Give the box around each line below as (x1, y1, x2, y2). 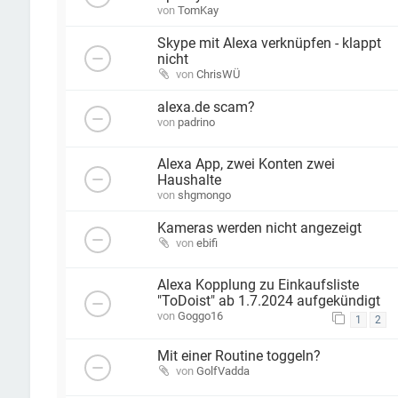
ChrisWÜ (195, 68, 240, 82)
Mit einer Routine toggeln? (156, 348, 321, 365)
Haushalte (156, 172, 221, 189)
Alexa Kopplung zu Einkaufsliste (156, 277, 359, 294)
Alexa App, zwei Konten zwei (156, 156, 335, 173)
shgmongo (177, 188, 231, 203)
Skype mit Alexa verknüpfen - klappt (156, 36, 381, 52)
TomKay (177, 4, 219, 18)
